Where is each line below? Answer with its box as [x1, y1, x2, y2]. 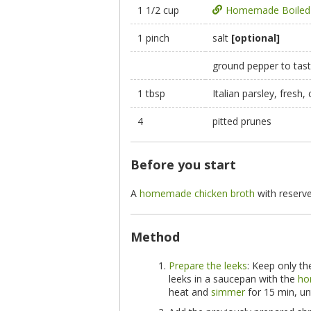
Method [131, 228, 180, 245]
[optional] [231, 31, 280, 44]
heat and [169, 285, 211, 299]
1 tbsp [137, 87, 165, 100]
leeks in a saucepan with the [169, 272, 298, 285]
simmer [211, 285, 245, 299]
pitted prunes [212, 115, 271, 128]
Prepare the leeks [169, 259, 247, 272]
